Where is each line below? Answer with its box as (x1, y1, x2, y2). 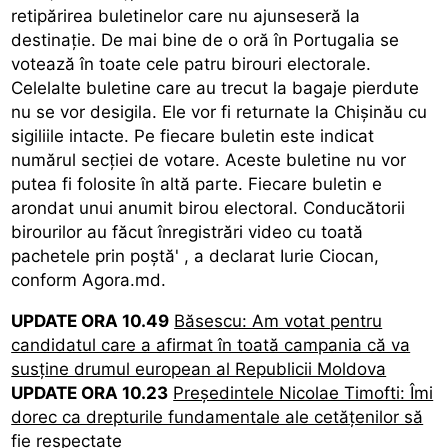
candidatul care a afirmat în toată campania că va (11, 334, 411, 355)
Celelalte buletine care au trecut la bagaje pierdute (11, 77, 420, 98)
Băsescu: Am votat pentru (174, 310, 383, 331)
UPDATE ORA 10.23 (11, 382, 169, 403)
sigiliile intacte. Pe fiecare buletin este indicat (11, 125, 375, 146)
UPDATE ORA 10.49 (11, 310, 170, 331)
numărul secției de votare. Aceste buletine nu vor (11, 149, 407, 170)
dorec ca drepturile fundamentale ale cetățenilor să (11, 406, 424, 427)
